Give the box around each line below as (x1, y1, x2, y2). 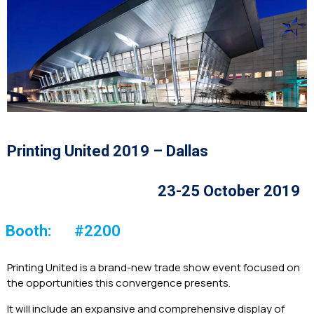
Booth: (6, 222, 51, 240)
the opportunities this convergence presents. (7, 275, 231, 291)
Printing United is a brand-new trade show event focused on (7, 260, 300, 275)
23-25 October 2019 (158, 182, 300, 200)
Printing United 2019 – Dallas (7, 142, 208, 161)
